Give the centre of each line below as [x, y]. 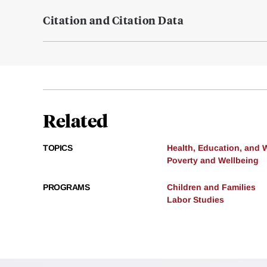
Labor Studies [195, 200]
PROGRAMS [66, 187]
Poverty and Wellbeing [213, 161]
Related [75, 120]
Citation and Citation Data [113, 20]
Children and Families [211, 187]
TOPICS [58, 148]
